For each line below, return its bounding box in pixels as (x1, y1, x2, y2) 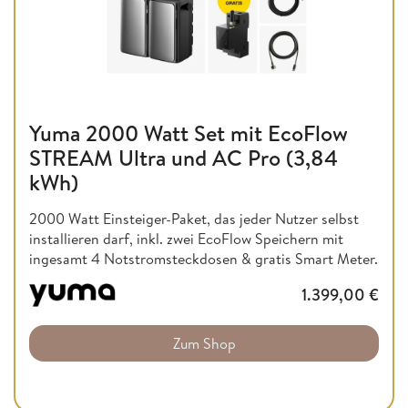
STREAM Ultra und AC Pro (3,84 (29, 141, 338, 173)
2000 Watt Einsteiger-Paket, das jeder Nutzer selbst (29, 208, 359, 229)
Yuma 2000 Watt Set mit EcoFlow (29, 117, 348, 148)
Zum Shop (172, 333, 236, 354)
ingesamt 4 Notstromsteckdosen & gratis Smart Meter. (29, 248, 378, 269)
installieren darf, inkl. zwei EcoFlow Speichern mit (29, 228, 343, 249)
